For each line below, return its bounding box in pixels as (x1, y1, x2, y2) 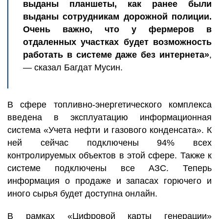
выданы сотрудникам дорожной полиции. (23, 12, 212, 22)
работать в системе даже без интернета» (23, 50, 209, 60)
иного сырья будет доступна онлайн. (7, 189, 157, 198)
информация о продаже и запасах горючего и (7, 176, 212, 186)
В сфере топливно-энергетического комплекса (7, 100, 212, 109)
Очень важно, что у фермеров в (23, 24, 212, 34)
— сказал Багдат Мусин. (23, 63, 123, 72)
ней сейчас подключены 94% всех (7, 138, 212, 148)
